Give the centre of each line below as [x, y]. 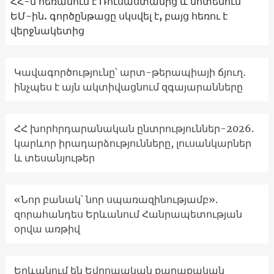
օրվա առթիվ [47, 229]
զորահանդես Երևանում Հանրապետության [128, 214]
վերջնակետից [47, 31]
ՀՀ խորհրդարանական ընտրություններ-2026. [134, 129]
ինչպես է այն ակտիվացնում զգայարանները [128, 87]
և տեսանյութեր [54, 158]
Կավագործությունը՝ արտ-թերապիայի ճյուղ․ [130, 72]
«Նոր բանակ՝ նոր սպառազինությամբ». [116, 200]
